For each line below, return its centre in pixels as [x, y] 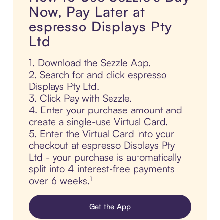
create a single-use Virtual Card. [98, 122]
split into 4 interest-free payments [102, 169]
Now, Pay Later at [87, 12]
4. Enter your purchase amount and [105, 110]
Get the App [110, 207]
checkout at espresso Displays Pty [102, 145]
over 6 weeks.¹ [60, 181]
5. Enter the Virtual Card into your [101, 134]
